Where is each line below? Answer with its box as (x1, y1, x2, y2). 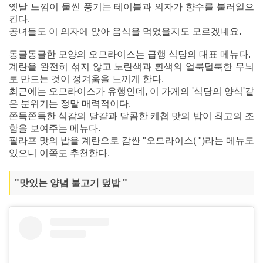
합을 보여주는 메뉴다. (9, 123, 100, 133)
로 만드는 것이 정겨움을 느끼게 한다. (9, 73, 164, 84)
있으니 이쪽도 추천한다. (9, 147, 110, 158)
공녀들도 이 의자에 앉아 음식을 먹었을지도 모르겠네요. (9, 26, 241, 36)
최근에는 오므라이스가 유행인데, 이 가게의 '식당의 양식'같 (9, 86, 254, 96)
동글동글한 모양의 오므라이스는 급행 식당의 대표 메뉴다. (9, 49, 251, 59)
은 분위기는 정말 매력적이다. (9, 98, 131, 109)
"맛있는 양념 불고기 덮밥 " (15, 177, 127, 188)
